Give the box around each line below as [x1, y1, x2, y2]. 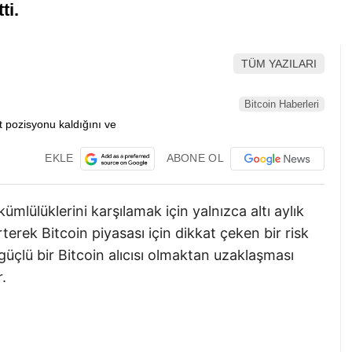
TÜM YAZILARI [241, 57, 317, 71]
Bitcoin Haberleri [244, 97, 319, 110]
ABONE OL [166, 151, 224, 164]
